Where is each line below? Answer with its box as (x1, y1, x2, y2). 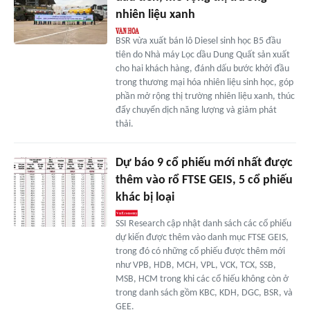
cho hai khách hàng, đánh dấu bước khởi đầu (115, 64, 289, 75)
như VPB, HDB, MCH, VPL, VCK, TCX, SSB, (115, 260, 276, 271)
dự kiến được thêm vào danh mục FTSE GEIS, (115, 232, 289, 244)
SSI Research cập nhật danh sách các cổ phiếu (115, 219, 291, 230)
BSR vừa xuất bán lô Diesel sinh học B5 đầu (115, 36, 281, 47)
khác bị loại (115, 191, 174, 205)
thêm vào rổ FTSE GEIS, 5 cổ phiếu (115, 174, 293, 188)
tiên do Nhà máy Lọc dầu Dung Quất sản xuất (115, 50, 290, 61)
